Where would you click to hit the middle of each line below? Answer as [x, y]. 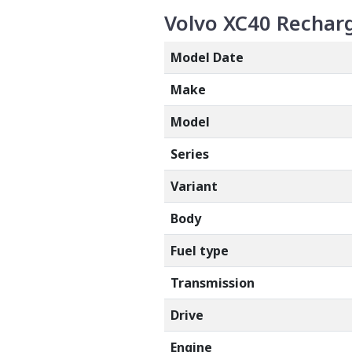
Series [190, 154]
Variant [194, 186]
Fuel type [200, 250]
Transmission [213, 282]
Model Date [207, 57]
